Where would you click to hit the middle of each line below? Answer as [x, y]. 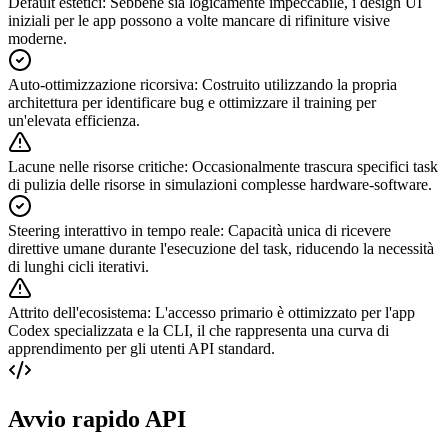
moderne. [37, 38]
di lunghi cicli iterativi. [78, 266]
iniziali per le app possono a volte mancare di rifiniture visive [199, 20]
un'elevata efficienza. [74, 120]
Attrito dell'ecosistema [77, 312]
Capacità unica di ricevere [309, 230]
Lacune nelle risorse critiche [96, 166]
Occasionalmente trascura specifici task [315, 166]
